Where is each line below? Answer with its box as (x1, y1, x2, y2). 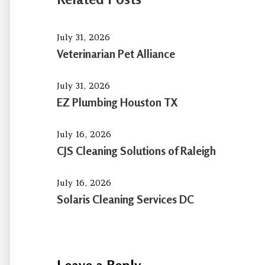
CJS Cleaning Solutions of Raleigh (57, 143, 216, 157)
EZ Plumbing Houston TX (57, 95, 178, 109)
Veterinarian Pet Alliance (57, 46, 176, 60)
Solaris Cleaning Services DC (57, 192, 195, 206)
